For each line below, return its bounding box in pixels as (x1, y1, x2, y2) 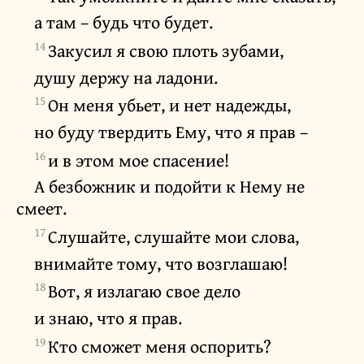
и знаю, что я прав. (34, 305, 182, 331)
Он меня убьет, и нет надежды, (48, 92, 291, 119)
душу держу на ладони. (34, 63, 218, 90)
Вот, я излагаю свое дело (48, 278, 240, 305)
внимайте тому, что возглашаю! (34, 249, 288, 276)
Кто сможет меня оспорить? (48, 332, 271, 359)
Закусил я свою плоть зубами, (48, 37, 284, 64)
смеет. (16, 195, 67, 222)
